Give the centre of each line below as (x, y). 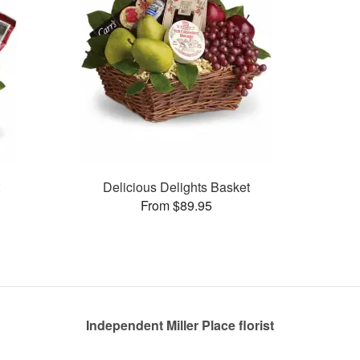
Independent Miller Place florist (180, 325)
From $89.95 (176, 205)
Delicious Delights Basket (176, 186)
